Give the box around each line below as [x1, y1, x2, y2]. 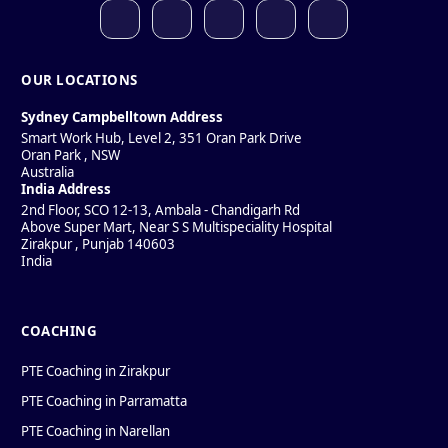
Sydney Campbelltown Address [21, 107, 223, 126]
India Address [21, 179, 111, 198]
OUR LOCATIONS [21, 70, 138, 89]
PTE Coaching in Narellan [21, 421, 170, 440]
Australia [21, 162, 74, 181]
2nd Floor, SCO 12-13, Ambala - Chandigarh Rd [21, 200, 300, 219]
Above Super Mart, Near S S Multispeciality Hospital [21, 217, 332, 236]
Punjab [82, 234, 124, 253]
